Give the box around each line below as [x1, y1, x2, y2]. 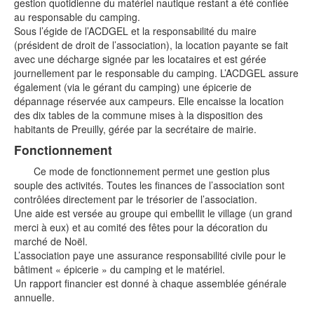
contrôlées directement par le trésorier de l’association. [14, 191, 257, 206]
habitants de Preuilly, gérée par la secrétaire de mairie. [14, 121, 257, 136]
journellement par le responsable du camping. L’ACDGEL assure [14, 65, 299, 80]
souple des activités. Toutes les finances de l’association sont [14, 177, 285, 192]
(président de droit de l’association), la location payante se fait [14, 37, 288, 52]
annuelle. [14, 289, 55, 304]
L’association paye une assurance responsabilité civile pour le [14, 247, 286, 262]
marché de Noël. [14, 233, 88, 248]
